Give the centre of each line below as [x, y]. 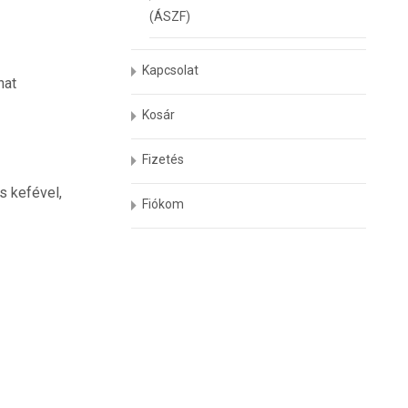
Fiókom [163, 204]
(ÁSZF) [170, 16]
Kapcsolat [171, 70]
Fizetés [163, 159]
